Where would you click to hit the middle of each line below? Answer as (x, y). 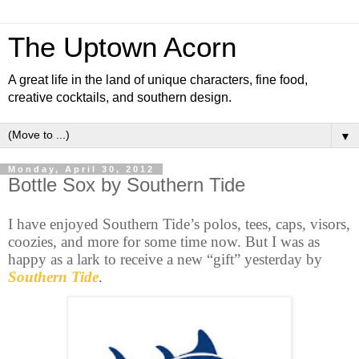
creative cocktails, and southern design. (120, 97)
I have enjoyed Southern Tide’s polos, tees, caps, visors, (179, 224)
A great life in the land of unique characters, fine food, (158, 80)
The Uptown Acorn (122, 47)
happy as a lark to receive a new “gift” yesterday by (165, 259)
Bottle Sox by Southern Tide (127, 185)
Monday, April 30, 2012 (81, 169)
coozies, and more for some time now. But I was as (164, 241)
